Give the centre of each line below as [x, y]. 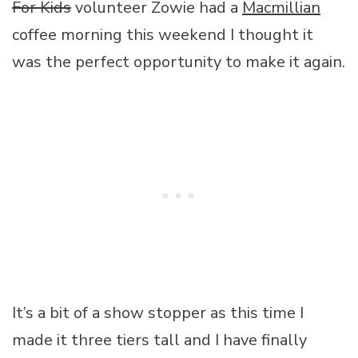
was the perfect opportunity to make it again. [179, 62]
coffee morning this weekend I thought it [163, 35]
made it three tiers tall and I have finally [159, 340]
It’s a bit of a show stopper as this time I [158, 313]
